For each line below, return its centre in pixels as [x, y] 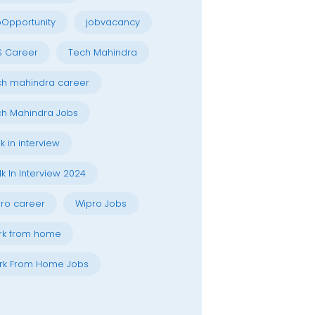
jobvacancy [112, 22]
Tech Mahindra [102, 52]
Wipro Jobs [101, 204]
